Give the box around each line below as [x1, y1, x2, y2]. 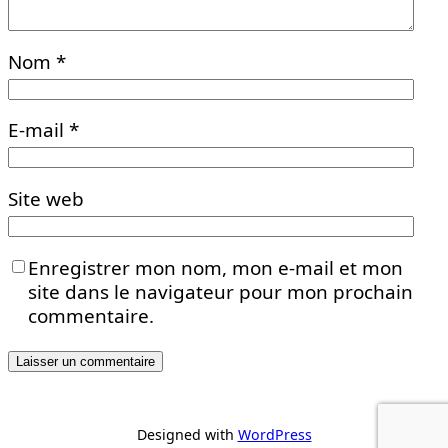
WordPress [237, 424, 312, 444]
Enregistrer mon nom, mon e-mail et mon [28, 254, 403, 281]
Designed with [136, 424, 238, 444]
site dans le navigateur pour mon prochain [28, 278, 413, 305]
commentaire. [28, 302, 154, 329]
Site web [8, 186, 84, 213]
